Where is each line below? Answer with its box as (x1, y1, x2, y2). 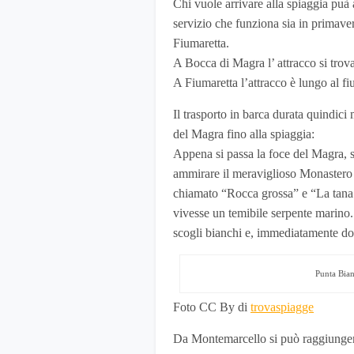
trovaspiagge (250, 300, 314, 314)
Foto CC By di (173, 300, 250, 314)
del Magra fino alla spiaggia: (173, 127, 314, 141)
